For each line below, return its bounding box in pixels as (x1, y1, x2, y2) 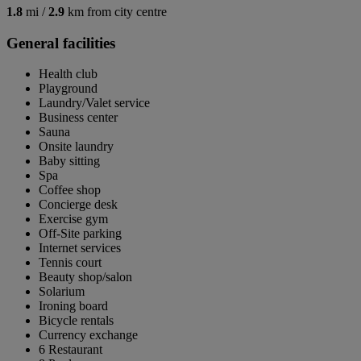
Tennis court (39, 255, 102, 270)
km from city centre (64, 5, 167, 19)
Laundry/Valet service (39, 96, 150, 110)
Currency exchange (39, 328, 138, 342)
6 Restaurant (39, 342, 102, 357)
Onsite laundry (39, 139, 114, 154)
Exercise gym (39, 212, 108, 226)
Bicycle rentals (39, 313, 114, 328)
